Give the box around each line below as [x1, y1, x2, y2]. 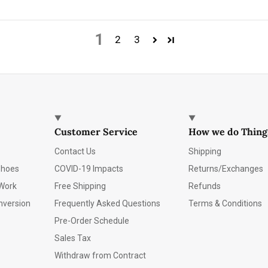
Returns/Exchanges [188, 164, 264, 174]
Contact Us [54, 147, 96, 157]
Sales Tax [54, 233, 92, 243]
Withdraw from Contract [54, 251, 147, 261]
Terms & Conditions [188, 199, 263, 209]
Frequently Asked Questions [54, 199, 161, 209]
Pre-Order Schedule [54, 216, 130, 226]
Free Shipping [54, 181, 106, 191]
